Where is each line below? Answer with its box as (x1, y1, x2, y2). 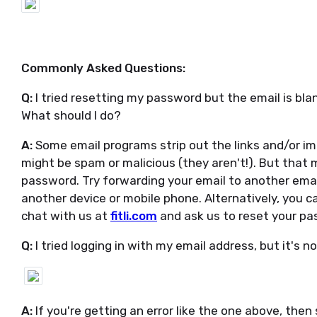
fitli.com (110, 209, 157, 223)
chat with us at (21, 209, 110, 223)
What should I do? (21, 108, 121, 122)
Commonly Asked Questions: (21, 61, 185, 75)
